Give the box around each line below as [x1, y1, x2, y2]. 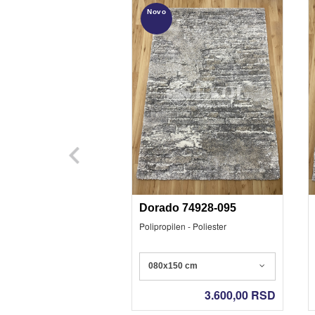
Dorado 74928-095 [139, 201, 236, 214]
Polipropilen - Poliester [139, 219, 226, 232]
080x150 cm [148, 261, 198, 271]
